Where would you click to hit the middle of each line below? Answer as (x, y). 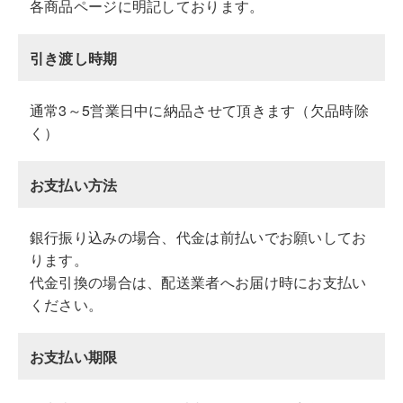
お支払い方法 (73, 184)
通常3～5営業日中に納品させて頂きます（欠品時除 (199, 110)
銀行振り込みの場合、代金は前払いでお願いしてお (198, 237)
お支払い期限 (73, 356)
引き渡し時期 (73, 58)
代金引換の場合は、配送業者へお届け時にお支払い (198, 282)
